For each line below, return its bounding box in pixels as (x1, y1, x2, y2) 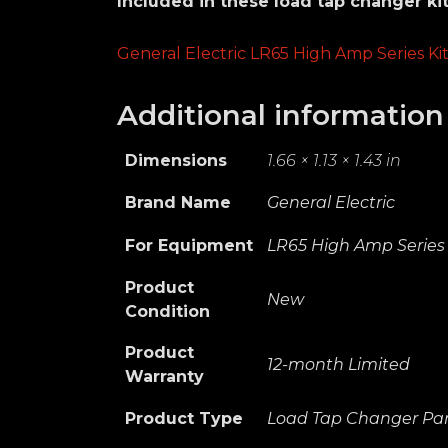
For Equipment (125, 235, 253, 255)
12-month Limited (267, 354, 410, 374)
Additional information (117, 97, 444, 132)
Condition (125, 301, 210, 321)
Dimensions (125, 150, 227, 170)
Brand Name (125, 192, 231, 212)
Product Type (125, 408, 243, 428)
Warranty (125, 366, 204, 386)
